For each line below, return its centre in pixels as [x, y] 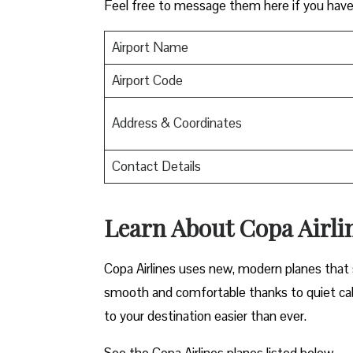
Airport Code [147, 80]
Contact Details [156, 166]
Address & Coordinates [176, 123]
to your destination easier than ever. [205, 316]
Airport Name [150, 47]
